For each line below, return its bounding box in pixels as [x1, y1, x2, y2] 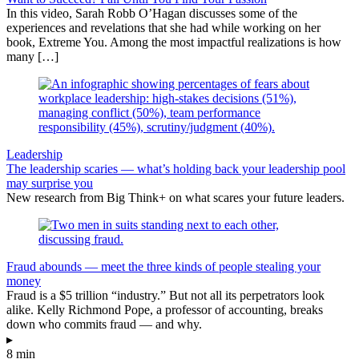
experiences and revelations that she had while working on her [6, 20, 321, 34]
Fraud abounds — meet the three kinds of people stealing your [6, 259, 321, 273]
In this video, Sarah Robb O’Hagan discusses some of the [6, 6, 297, 20]
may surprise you [6, 175, 93, 190]
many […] [6, 49, 58, 63]
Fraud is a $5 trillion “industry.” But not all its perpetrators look [6, 288, 325, 302]
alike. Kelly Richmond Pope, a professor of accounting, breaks [6, 302, 323, 317]
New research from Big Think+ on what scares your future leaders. [6, 190, 345, 204]
